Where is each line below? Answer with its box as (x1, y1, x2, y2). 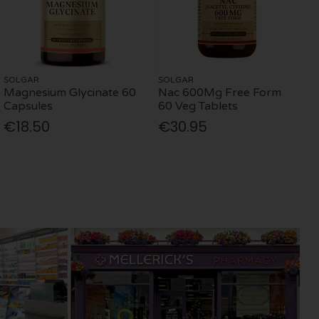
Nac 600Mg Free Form (157, 85, 281, 100)
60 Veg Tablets (157, 99, 238, 114)
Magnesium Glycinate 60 (3, 85, 136, 100)
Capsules (3, 99, 53, 114)
